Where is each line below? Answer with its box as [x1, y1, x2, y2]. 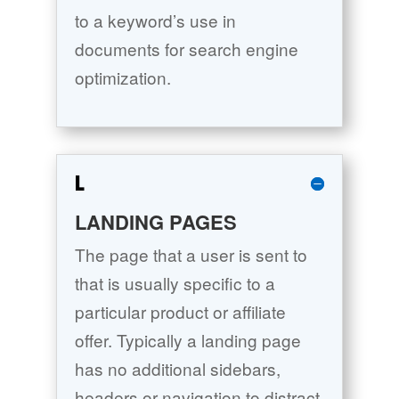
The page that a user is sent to [74, 242, 307, 267]
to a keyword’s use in [74, 8, 236, 33]
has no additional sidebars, [74, 356, 281, 381]
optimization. [74, 65, 171, 90]
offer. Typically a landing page [74, 328, 301, 353]
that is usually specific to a [74, 271, 275, 296]
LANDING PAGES [74, 208, 237, 237]
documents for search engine [74, 37, 298, 61]
